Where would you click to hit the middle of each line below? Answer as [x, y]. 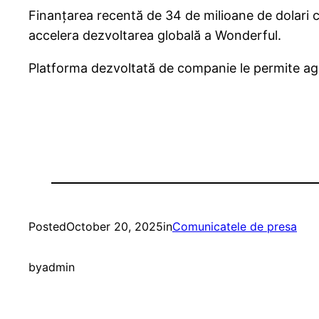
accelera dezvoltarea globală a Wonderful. [155, 36]
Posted [47, 227]
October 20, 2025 [115, 227]
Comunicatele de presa [235, 227]
